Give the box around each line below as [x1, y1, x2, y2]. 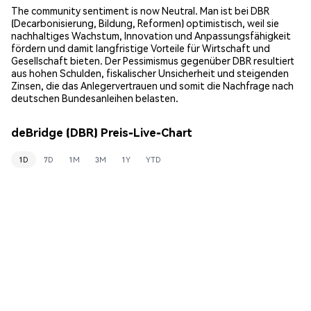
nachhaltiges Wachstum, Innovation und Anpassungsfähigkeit [11, 28, 291, 42]
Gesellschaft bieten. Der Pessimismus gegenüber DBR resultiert [11, 53, 294, 67]
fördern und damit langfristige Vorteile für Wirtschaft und [11, 41, 270, 54]
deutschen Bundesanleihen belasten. [11, 91, 178, 104]
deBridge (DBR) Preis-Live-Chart [11, 125, 192, 140]
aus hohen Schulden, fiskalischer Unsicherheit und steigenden [11, 66, 289, 79]
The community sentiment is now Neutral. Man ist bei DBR [11, 3, 269, 17]
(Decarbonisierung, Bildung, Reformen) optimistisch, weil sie [11, 16, 279, 29]
